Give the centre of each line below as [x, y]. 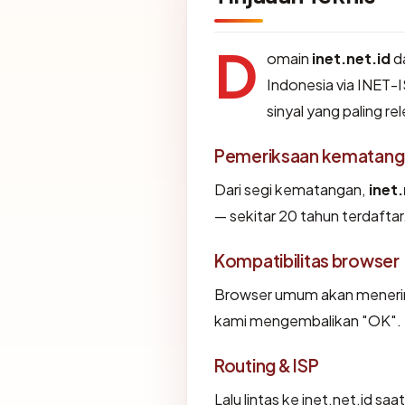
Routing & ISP [267, 365]
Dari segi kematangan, [292, 189]
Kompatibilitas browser [307, 260]
